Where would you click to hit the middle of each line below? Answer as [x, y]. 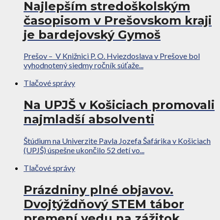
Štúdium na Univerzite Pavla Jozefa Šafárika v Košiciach [117, 141]
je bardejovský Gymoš [92, 34]
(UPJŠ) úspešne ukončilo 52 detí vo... [84, 150]
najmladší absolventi [89, 119]
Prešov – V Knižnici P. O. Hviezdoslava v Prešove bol [112, 56]
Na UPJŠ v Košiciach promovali [119, 105]
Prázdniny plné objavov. [98, 190]
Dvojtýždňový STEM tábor [104, 204]
